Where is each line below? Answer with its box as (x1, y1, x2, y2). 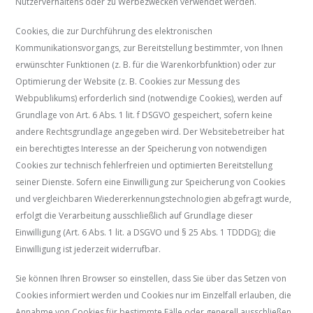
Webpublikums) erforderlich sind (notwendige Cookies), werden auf (15, 92, 283, 105)
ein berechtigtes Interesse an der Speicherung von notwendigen (15, 143, 268, 155)
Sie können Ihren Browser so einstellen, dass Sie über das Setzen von (15, 272, 287, 285)
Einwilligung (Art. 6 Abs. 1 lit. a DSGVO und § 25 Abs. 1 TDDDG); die (15, 226, 277, 239)
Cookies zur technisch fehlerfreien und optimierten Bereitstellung (15, 159, 273, 172)
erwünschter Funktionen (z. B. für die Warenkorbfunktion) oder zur (15, 59, 277, 71)
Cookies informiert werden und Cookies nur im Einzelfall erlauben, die (15, 289, 292, 302)
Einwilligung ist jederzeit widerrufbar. (15, 243, 161, 256)
